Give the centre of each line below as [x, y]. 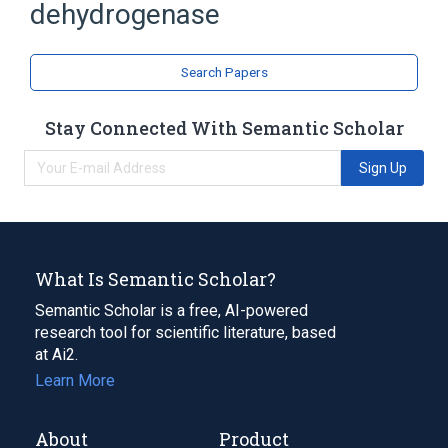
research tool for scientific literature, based [185, 332]
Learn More [75, 380]
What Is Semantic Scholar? [155, 278]
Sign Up [382, 167]
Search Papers [224, 72]
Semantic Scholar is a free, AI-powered [171, 310]
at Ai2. [56, 354]
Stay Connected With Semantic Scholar [224, 127]
